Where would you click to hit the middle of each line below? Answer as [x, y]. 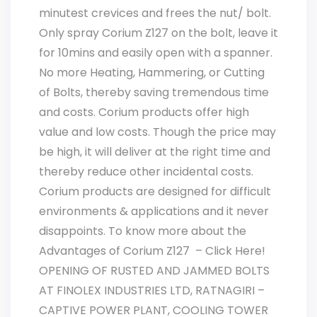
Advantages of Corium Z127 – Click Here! [152, 251]
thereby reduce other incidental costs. [146, 172]
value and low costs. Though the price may [157, 132]
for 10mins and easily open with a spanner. [156, 53]
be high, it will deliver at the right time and [155, 152]
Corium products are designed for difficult [155, 191]
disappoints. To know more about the [143, 231]
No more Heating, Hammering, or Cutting [152, 73]
